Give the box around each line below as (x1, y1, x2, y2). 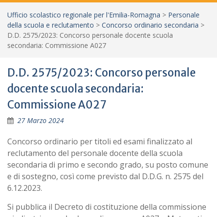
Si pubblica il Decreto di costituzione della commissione (7, 201, 206, 212)
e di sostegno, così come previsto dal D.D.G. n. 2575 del (7, 171, 203, 182)
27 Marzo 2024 (17, 116, 64, 125)
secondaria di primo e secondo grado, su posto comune (7, 159, 208, 170)
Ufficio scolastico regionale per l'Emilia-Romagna (7, 10, 160, 19)
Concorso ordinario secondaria (102, 20, 199, 30)
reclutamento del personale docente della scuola (7, 148, 183, 158)
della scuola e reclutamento (7, 20, 94, 30)
